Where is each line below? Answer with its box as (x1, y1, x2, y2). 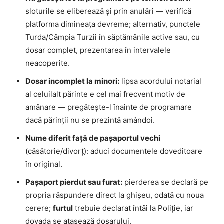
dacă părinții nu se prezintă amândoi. (25, 115, 155, 125)
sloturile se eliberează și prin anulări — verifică (25, 6, 191, 16)
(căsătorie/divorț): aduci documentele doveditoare (25, 146, 202, 156)
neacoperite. (25, 58, 70, 68)
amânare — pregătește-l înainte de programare (25, 102, 192, 112)
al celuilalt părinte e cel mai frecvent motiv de (25, 89, 185, 99)
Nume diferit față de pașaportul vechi (25, 133, 160, 143)
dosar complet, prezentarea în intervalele (25, 45, 171, 55)
